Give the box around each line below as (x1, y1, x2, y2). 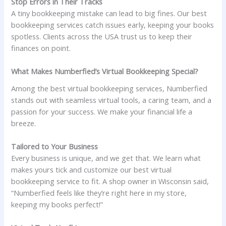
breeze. (11, 118, 36, 128)
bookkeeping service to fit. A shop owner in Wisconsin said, (11, 176, 209, 186)
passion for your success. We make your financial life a (11, 106, 193, 117)
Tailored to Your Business (11, 141, 98, 151)
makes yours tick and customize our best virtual (11, 164, 172, 175)
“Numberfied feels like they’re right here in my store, (11, 187, 187, 198)
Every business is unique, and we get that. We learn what (11, 152, 201, 163)
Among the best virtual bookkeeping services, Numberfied (11, 83, 208, 93)
